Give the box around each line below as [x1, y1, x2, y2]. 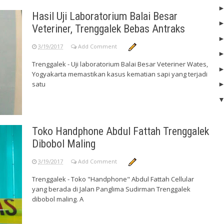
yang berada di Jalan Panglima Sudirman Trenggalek [32, 184, 190, 193]
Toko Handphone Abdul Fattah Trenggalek [32, 124, 209, 137]
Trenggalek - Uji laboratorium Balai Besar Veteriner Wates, [32, 59, 208, 68]
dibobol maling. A [32, 194, 83, 203]
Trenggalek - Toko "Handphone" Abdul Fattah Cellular [32, 174, 194, 183]
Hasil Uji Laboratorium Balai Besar [32, 9, 177, 22]
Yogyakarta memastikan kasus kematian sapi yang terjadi [32, 69, 207, 78]
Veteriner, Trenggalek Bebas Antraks [32, 22, 185, 35]
